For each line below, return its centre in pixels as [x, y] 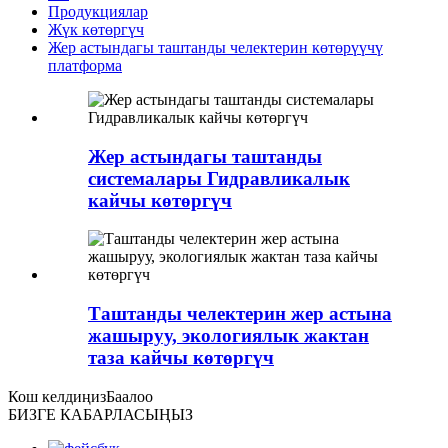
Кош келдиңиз [57, 396]
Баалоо [129, 396]
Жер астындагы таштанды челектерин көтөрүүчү [215, 47]
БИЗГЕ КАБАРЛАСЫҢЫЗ [100, 414]
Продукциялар [98, 11]
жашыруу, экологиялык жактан [228, 335]
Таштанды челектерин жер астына [240, 313]
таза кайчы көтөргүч [181, 357]
